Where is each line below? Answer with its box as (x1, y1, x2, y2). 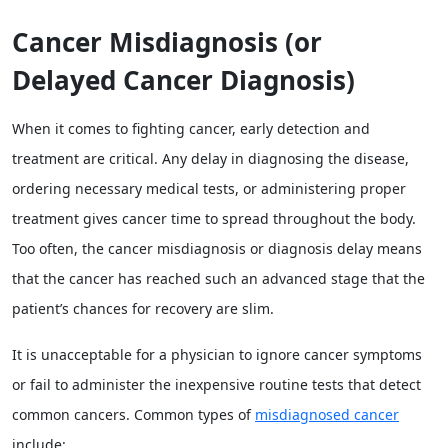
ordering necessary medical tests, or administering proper (12, 179, 406, 198)
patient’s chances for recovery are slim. (12, 299, 274, 318)
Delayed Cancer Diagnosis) (12, 62, 355, 98)
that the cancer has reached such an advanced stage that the (12, 269, 425, 288)
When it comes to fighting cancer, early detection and (12, 119, 370, 138)
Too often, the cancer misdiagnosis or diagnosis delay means (12, 239, 422, 258)
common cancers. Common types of (12, 405, 255, 424)
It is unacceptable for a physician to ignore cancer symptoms (12, 345, 422, 364)
